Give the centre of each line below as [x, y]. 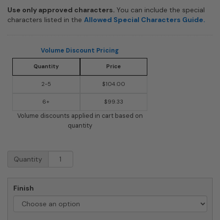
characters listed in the [46, 19]
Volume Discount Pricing [80, 50]
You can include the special [161, 10]
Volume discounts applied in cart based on [80, 116]
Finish [23, 188]
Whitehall [24, 155]
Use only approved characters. [62, 10]
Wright [19, 184]
